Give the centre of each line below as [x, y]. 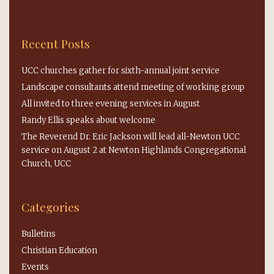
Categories [50, 207]
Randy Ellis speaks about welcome [88, 120]
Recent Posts [56, 43]
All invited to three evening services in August [111, 104]
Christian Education [59, 250]
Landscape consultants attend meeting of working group [133, 87]
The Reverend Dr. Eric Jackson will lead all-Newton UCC [131, 137]
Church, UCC [46, 164]
